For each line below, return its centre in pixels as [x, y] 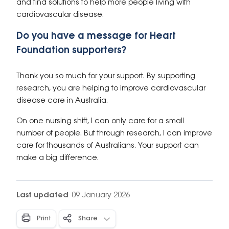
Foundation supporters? [71, 51]
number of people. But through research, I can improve [114, 133]
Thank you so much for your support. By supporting [106, 76]
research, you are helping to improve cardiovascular [111, 88]
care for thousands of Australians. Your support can [108, 146]
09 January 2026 [101, 195]
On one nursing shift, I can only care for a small [100, 121]
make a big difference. [58, 158]
